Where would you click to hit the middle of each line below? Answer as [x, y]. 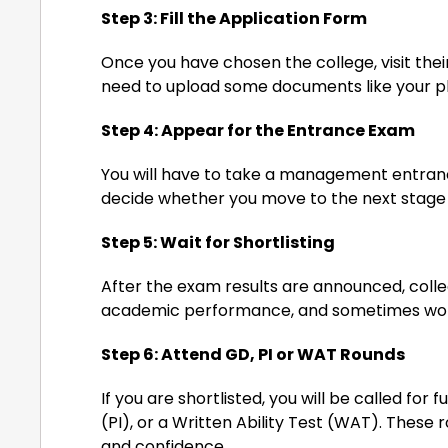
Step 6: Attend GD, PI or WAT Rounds [253, 355]
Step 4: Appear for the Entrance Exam [258, 131]
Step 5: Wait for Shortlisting [218, 243]
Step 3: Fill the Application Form [234, 19]
